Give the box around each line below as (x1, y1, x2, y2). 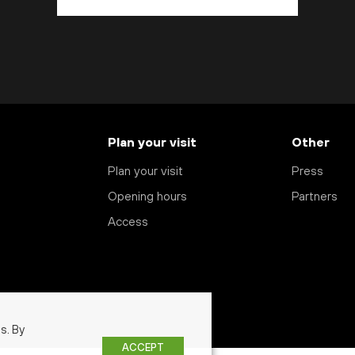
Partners (291, 189, 338, 205)
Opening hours (108, 189, 188, 205)
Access (108, 215, 149, 231)
